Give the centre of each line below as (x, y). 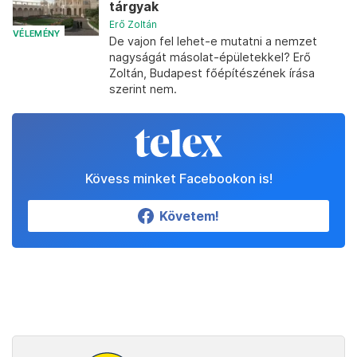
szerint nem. (143, 89)
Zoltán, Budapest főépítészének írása (212, 73)
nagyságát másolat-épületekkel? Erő (210, 57)
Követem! (189, 216)
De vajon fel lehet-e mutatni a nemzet (213, 41)
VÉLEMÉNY (37, 33)
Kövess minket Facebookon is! (178, 179)
